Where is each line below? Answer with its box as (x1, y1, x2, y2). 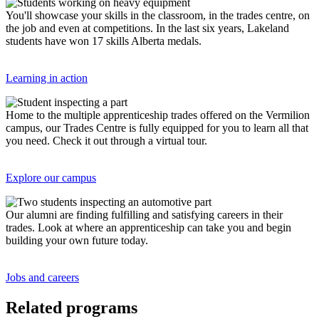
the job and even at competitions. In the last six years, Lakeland (6, 21, 289, 34)
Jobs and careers (6, 271, 79, 283)
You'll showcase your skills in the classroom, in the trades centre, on (6, 9, 310, 21)
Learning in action (6, 71, 88, 84)
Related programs (6, 298, 137, 317)
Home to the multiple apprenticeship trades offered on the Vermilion (6, 108, 310, 121)
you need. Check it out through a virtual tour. (6, 134, 207, 147)
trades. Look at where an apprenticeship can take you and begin (6, 221, 291, 234)
